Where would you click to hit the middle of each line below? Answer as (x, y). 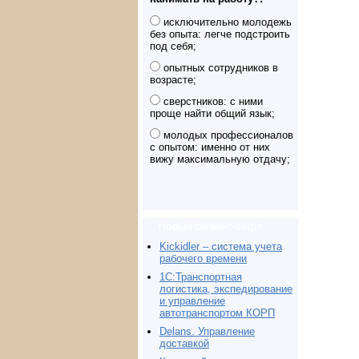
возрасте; (173, 79)
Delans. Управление (207, 331)
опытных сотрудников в (219, 67)
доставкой (184, 343)
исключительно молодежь (226, 22)
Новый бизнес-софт (210, 226)
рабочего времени (203, 258)
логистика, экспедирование (226, 288)
